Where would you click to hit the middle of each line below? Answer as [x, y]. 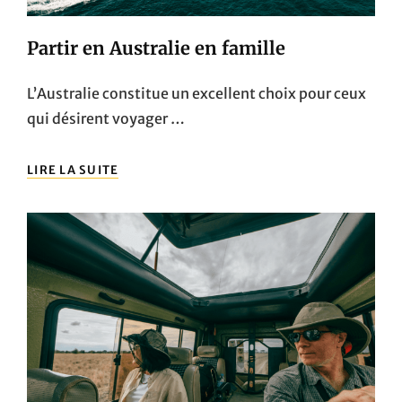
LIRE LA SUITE [73, 170]
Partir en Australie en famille [156, 48]
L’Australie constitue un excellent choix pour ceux [197, 93]
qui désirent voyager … [106, 118]
